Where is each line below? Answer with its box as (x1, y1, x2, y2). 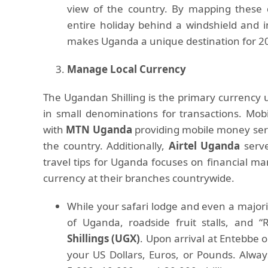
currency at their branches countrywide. (43, 171, 234, 185)
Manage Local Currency (67, 62, 186, 76)
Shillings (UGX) (67, 232, 141, 245)
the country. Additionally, (43, 139, 169, 153)
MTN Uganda (66, 123, 132, 136)
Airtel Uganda (168, 139, 240, 153)
